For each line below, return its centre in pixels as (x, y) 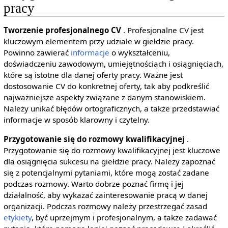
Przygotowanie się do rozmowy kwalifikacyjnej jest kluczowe (112, 150)
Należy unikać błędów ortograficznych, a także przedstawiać (111, 109)
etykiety (17, 217)
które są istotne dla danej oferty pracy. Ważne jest (93, 75)
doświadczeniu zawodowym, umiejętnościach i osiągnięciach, (113, 64)
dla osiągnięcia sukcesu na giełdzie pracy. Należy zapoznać (109, 161)
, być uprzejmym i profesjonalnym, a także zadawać (124, 217)
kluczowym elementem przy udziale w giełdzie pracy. (98, 41)
